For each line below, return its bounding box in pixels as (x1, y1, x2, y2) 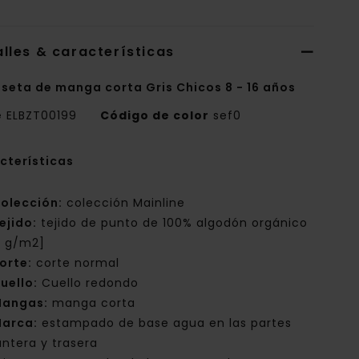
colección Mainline (63, 195, 186, 212)
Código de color (100, 107, 210, 124)
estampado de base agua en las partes (38, 315, 292, 332)
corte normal (32, 255, 120, 272)
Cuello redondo (38, 275, 139, 292)
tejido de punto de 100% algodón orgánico (37, 215, 309, 232)
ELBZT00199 (2, 107, 82, 124)
